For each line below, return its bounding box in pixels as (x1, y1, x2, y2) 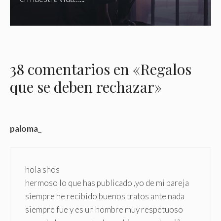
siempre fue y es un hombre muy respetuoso (25, 204, 183, 215)
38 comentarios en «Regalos (10, 59, 191, 79)
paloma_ (10, 123, 41, 134)
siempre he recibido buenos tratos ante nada (25, 191, 184, 202)
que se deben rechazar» (10, 77, 162, 97)
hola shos (25, 164, 60, 175)
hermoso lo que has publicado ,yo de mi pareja (25, 178, 189, 188)
